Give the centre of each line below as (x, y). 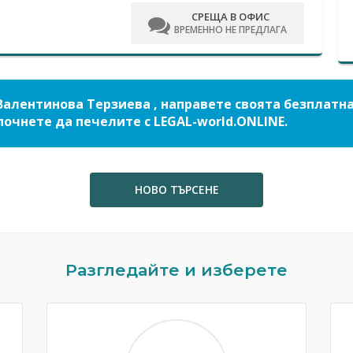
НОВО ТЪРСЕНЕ (176, 190)
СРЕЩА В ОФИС (230, 17)
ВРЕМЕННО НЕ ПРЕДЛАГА (230, 30)
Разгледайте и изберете (176, 270)
